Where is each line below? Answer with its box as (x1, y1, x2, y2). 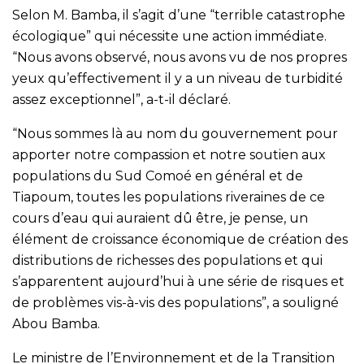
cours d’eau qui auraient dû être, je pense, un (12, 210, 308, 226)
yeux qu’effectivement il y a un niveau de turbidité (12, 70, 343, 86)
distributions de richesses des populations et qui (12, 252, 323, 268)
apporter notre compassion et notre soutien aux (12, 146, 326, 162)
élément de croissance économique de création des (12, 231, 348, 247)
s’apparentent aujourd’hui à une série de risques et (12, 273, 344, 289)
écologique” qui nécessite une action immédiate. (12, 28, 327, 44)
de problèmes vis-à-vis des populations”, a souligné (12, 294, 339, 310)
